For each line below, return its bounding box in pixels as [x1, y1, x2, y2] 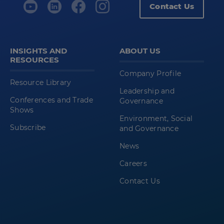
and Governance [119, 124, 178, 133]
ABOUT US [119, 46, 160, 56]
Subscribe [10, 123, 46, 132]
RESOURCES [10, 55, 59, 65]
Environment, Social [119, 114, 193, 123]
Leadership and [119, 86, 174, 96]
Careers [119, 159, 147, 168]
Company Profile [119, 69, 181, 78]
